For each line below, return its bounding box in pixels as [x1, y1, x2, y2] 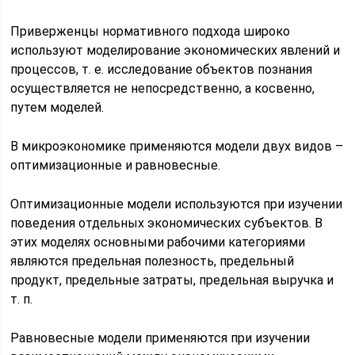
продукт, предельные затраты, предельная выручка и [10, 273, 334, 288]
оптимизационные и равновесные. [10, 158, 221, 173]
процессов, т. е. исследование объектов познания [10, 62, 313, 77]
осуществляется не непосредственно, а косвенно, [10, 81, 315, 96]
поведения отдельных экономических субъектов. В [10, 216, 323, 231]
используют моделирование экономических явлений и [10, 43, 341, 58]
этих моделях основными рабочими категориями [10, 235, 306, 250]
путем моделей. [10, 100, 105, 115]
